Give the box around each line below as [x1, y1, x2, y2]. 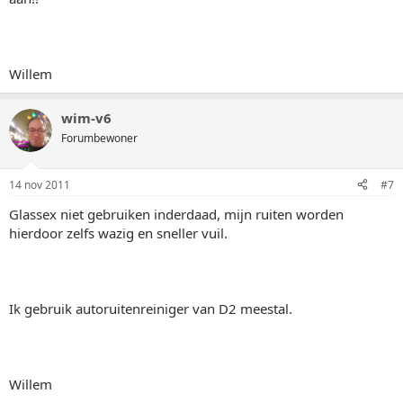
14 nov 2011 [9, 176, 70, 193]
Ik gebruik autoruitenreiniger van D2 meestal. [9, 299, 292, 318]
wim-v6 [61, 109, 112, 127]
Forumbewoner [61, 130, 138, 146]
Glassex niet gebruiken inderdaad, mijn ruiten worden [9, 204, 344, 223]
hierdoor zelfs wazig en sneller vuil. [9, 223, 228, 242]
